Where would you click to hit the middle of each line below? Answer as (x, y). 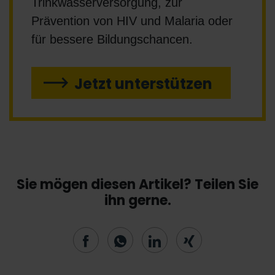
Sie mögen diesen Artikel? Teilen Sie (137, 185)
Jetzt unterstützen (143, 84)
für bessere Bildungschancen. (114, 40)
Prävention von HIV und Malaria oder (132, 21)
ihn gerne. (137, 201)
